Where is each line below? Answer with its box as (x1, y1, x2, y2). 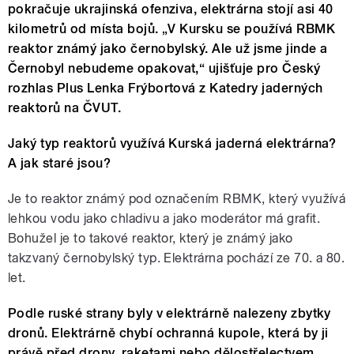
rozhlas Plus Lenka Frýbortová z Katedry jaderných (8, 80, 323, 96)
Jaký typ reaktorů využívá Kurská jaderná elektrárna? (8, 135, 337, 151)
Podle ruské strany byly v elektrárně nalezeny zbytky (8, 305, 331, 321)
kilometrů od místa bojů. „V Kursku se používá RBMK (8, 21, 336, 36)
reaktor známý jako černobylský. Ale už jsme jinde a (8, 40, 328, 56)
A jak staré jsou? (8, 155, 115, 171)
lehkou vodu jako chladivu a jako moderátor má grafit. (8, 210, 321, 226)
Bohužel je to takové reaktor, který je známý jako (8, 230, 293, 246)
